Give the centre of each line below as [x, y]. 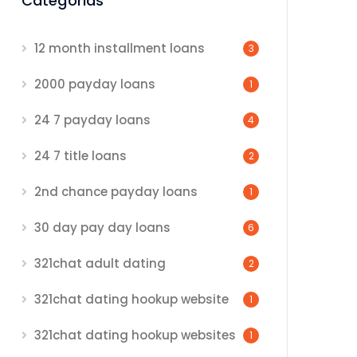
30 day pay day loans [102, 228]
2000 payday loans [95, 84]
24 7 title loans [80, 156]
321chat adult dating [100, 263]
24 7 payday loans [92, 120]
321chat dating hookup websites [135, 335]
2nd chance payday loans [116, 192]
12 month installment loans [120, 48]
